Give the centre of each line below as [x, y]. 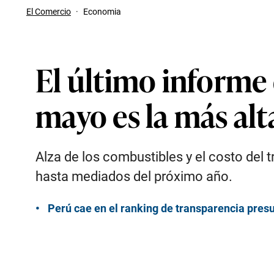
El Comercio [49, 12]
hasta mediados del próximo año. [134, 176]
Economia [102, 12]
